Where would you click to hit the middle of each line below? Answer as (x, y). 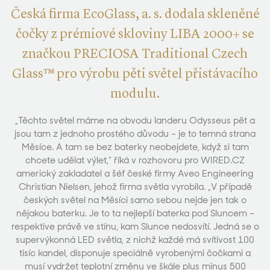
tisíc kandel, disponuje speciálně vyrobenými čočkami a (135, 253)
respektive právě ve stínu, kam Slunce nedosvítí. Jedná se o (135, 227)
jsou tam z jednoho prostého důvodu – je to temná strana (135, 134)
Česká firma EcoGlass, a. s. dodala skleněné (135, 14)
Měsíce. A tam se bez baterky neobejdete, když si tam (135, 147)
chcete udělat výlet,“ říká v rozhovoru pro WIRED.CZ (135, 160)
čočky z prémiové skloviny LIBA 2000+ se (135, 34)
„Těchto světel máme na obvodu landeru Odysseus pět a (135, 121)
